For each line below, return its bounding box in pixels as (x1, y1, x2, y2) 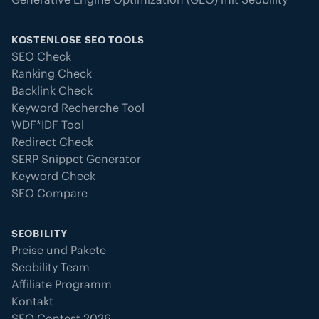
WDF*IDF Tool (11, 117, 84, 132)
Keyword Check (11, 168, 95, 183)
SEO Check (11, 48, 71, 63)
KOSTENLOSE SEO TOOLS (11, 33, 145, 46)
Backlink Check (11, 83, 93, 98)
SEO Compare (11, 185, 88, 200)
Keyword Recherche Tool (11, 100, 145, 115)
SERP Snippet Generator (11, 151, 141, 166)
